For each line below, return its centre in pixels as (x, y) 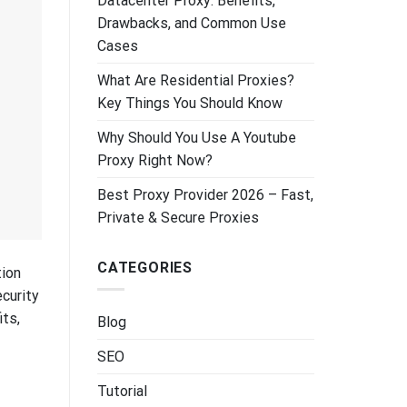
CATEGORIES (145, 267)
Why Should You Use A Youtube (197, 137)
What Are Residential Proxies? (196, 80)
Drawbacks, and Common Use (192, 23)
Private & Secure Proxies (178, 217)
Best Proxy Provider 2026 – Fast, (205, 194)
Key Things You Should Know (190, 103)
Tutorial (122, 392)
